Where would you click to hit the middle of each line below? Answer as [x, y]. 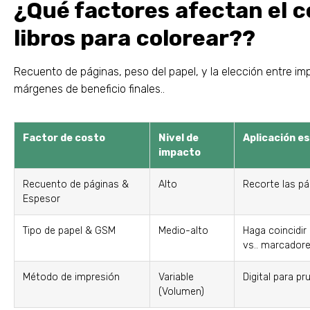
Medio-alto [183, 230]
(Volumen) [181, 291]
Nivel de [179, 138]
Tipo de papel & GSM [69, 230]
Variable [176, 277]
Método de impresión [71, 277]
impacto [180, 152]
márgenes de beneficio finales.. [89, 89]
